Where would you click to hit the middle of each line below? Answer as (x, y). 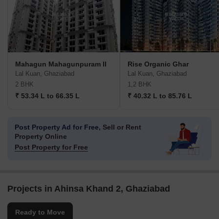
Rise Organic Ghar (158, 64)
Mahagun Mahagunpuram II (61, 64)
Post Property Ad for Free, (58, 127)
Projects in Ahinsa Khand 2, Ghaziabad (89, 189)
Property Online (41, 137)
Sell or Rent (121, 127)
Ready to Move (40, 212)
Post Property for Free (51, 147)
